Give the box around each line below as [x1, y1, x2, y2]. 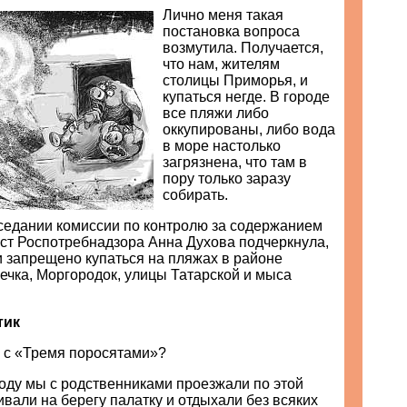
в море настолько [163, 138, 281, 154]
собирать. [163, 187, 228, 203]
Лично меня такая [163, 7, 283, 23]
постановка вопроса [163, 24, 300, 39]
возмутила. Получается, [163, 40, 323, 55]
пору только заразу [163, 171, 291, 186]
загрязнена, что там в [163, 154, 307, 170]
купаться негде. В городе [163, 89, 330, 104]
